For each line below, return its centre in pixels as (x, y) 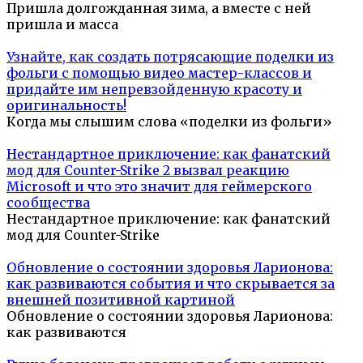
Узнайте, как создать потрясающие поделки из (170, 56)
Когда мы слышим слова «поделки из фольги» (169, 121)
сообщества (48, 202)
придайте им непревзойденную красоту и (154, 89)
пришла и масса (62, 24)
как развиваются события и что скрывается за (171, 283)
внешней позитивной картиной (121, 299)
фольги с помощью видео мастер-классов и (159, 73)
